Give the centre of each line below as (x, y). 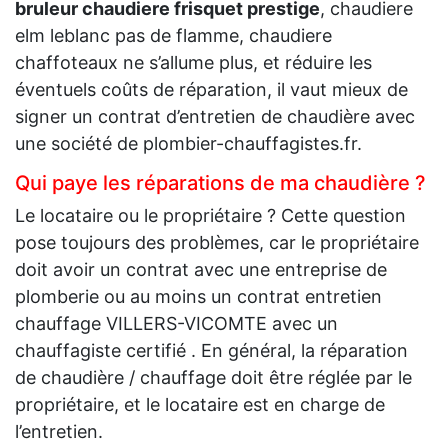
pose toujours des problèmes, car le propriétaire (217, 243)
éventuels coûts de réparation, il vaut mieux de (211, 90)
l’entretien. (59, 432)
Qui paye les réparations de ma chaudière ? (220, 183)
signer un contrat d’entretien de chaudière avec (215, 117)
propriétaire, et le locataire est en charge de (200, 405)
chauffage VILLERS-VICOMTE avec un (176, 324)
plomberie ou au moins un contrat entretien (198, 297)
